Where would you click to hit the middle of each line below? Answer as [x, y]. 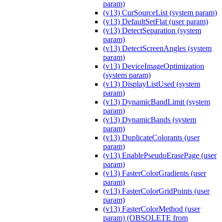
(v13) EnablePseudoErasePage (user [160, 155]
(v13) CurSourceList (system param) [160, 12]
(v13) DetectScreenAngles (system [157, 48]
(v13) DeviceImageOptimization [154, 66]
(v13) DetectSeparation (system [152, 30]
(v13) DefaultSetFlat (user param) [156, 21]
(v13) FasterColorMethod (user [152, 209]
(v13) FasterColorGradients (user [155, 173]
